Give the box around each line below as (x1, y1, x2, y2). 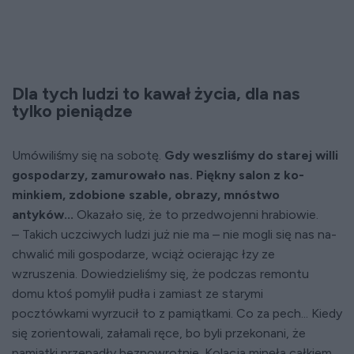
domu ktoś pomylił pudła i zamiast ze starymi (12, 286, 263, 302)
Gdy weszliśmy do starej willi (164, 148, 338, 164)
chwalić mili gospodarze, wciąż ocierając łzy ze (12, 247, 275, 262)
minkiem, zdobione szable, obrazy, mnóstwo (12, 187, 280, 203)
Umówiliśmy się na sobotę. (12, 148, 164, 164)
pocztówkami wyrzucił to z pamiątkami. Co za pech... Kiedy (12, 306, 342, 322)
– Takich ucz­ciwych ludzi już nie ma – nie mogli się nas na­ (12, 227, 337, 243)
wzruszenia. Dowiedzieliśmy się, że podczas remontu (12, 266, 309, 282)
